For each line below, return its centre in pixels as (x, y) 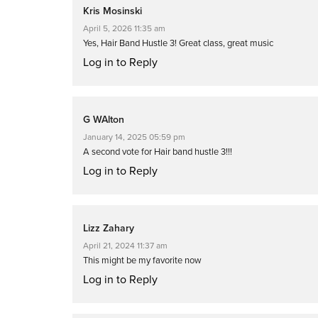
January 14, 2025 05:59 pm (134, 137)
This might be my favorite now (142, 260)
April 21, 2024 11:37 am (125, 245)
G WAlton (104, 119)
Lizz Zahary (109, 228)
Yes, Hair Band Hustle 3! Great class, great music (178, 43)
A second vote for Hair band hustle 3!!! (158, 152)
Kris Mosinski (113, 11)
